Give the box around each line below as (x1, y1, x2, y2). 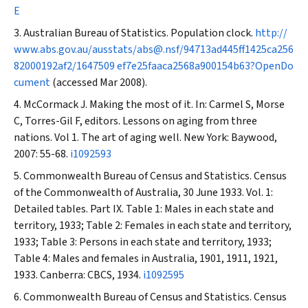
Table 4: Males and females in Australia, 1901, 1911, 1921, (14, 251, 278, 266)
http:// (255, 25, 287, 41)
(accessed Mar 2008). (50, 75, 147, 90)
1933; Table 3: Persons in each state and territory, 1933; (14, 234, 272, 250)
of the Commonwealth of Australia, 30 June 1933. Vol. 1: (14, 185, 273, 200)
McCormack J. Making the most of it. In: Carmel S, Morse (23, 97, 285, 112)
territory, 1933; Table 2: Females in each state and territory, (14, 218, 291, 233)
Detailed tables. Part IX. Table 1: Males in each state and (14, 201, 274, 217)
